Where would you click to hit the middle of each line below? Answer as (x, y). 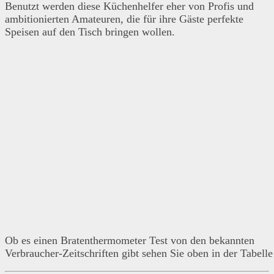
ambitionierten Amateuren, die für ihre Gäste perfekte (124, 19)
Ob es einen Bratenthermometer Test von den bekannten (130, 241)
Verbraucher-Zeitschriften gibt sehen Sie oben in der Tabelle (139, 254)
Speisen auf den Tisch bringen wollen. (90, 32)
